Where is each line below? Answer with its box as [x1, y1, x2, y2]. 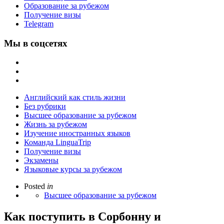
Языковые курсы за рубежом [24, 165, 122, 174]
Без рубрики [24, 102, 66, 111]
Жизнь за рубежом [24, 120, 87, 129]
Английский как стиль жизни [24, 93, 125, 102]
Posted [24, 182, 45, 191]
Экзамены [24, 156, 58, 165]
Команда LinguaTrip [24, 138, 91, 147]
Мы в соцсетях [4, 37, 67, 48]
